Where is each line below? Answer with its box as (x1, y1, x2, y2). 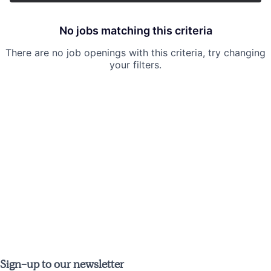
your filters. (109, 59, 162, 71)
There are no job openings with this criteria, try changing (5, 47, 266, 59)
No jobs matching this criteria (59, 24, 212, 38)
